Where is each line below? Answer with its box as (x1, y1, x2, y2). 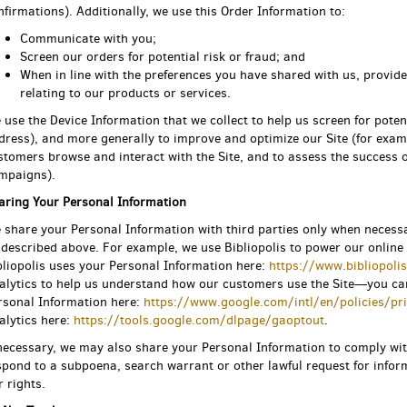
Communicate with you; (19, 30, 156, 47)
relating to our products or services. (19, 84, 231, 102)
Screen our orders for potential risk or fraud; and (19, 48, 305, 65)
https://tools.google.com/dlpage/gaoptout (73, 312, 324, 329)
